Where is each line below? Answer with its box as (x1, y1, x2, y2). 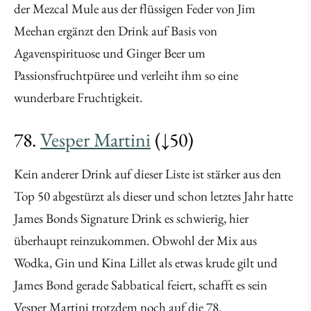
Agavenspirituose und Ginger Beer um (14, 44, 205, 62)
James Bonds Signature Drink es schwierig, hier (14, 210, 249, 228)
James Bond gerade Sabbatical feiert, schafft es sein (14, 276, 267, 294)
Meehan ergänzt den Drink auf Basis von (14, 22, 217, 40)
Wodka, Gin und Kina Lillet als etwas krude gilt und (14, 254, 278, 272)
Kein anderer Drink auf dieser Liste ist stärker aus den (14, 165, 281, 183)
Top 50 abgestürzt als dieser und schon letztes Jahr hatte (14, 187, 293, 205)
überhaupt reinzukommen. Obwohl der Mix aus (14, 232, 257, 250)
